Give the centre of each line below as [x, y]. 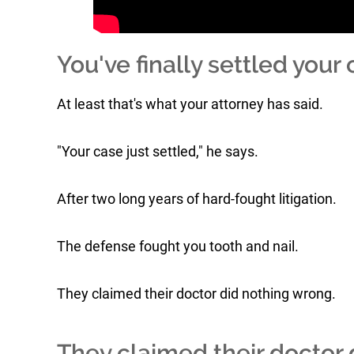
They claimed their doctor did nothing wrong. [196, 294]
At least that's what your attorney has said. [190, 104]
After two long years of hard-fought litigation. [197, 199]
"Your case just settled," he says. [158, 151]
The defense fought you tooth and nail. [178, 246]
